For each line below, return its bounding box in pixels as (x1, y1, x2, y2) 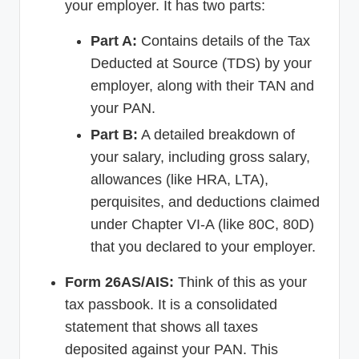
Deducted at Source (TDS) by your (91, 54, 312, 71)
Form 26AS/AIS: (65, 273, 174, 290)
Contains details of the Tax (137, 32, 310, 49)
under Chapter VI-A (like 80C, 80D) (91, 216, 314, 232)
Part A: (91, 32, 137, 49)
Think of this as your (174, 273, 307, 290)
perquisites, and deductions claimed (91, 193, 320, 210)
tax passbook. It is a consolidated (65, 296, 277, 313)
